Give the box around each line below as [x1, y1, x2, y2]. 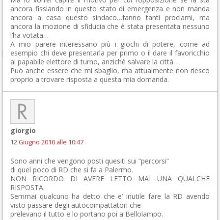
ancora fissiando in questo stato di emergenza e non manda [10, 4, 210, 13]
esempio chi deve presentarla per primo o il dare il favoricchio [10, 48, 210, 57]
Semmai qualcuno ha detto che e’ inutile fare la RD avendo [10, 192, 210, 201]
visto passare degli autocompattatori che [10, 200, 141, 210]
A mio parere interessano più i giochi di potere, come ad [10, 39, 210, 49]
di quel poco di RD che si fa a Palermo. [10, 165, 133, 174]
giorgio [10, 126, 36, 135]
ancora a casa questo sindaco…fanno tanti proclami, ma [10, 13, 210, 22]
